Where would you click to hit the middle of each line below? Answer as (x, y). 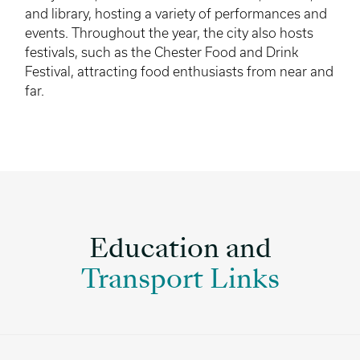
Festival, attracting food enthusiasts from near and (179, 71)
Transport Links (180, 281)
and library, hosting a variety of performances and (176, 13)
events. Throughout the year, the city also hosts (169, 33)
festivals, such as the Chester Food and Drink (162, 52)
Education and (180, 250)
